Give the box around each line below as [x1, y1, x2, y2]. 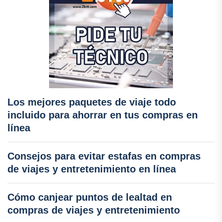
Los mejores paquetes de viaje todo [7, 97, 176, 108]
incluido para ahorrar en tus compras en [7, 110, 198, 120]
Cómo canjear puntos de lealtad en [7, 192, 172, 203]
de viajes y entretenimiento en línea [7, 164, 176, 174]
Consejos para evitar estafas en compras [7, 151, 201, 162]
